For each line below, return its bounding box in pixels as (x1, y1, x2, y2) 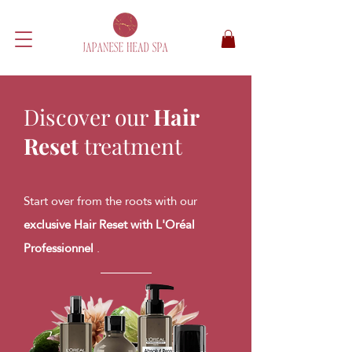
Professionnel (24, 236, 93, 259)
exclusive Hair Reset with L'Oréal (24, 212, 195, 236)
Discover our (24, 101, 153, 131)
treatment (79, 130, 182, 160)
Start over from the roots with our (24, 189, 197, 212)
